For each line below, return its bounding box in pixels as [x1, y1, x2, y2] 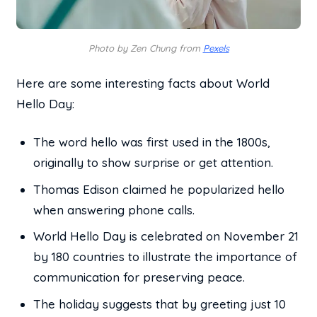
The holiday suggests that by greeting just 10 [33, 296, 287, 311]
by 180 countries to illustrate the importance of [33, 249, 298, 265]
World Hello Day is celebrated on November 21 [33, 229, 299, 244]
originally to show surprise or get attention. [33, 155, 274, 171]
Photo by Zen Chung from [88, 42, 203, 54]
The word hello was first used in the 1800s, [33, 134, 271, 150]
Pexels [202, 42, 229, 54]
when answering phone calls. [33, 202, 195, 217]
